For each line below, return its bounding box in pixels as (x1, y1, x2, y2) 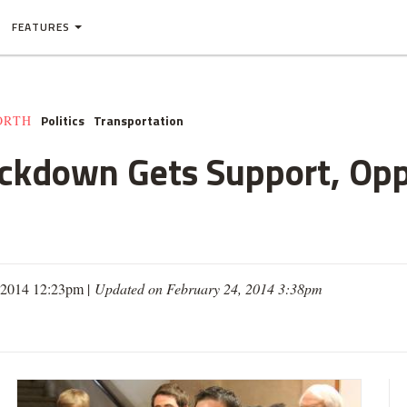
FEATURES (12, 18, 70, 35)
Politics (41, 111, 84, 130)
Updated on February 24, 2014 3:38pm (94, 279, 323, 298)
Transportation (94, 111, 184, 130)
